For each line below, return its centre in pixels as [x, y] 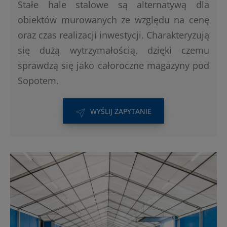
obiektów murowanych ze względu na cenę [113, 20]
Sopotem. [38, 81]
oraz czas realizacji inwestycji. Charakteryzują [113, 35]
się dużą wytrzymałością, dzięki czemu [113, 50]
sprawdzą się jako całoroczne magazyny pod [113, 66]
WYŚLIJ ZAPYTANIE [121, 111]
